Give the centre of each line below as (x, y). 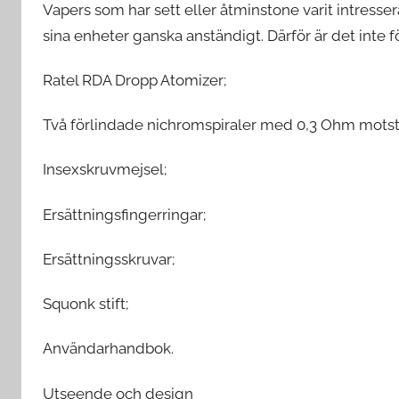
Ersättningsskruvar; (109, 259)
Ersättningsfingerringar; (124, 214)
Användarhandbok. (108, 349)
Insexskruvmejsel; (105, 170)
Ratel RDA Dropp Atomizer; (134, 80)
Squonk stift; (85, 304)
